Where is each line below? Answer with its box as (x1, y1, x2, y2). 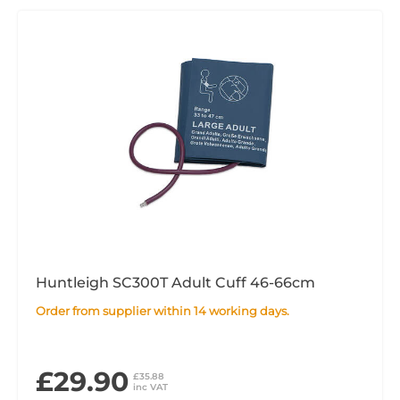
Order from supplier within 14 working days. (46, 304, 289, 318)
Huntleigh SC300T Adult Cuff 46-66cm (36, 274, 315, 291)
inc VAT (133, 381, 168, 393)
